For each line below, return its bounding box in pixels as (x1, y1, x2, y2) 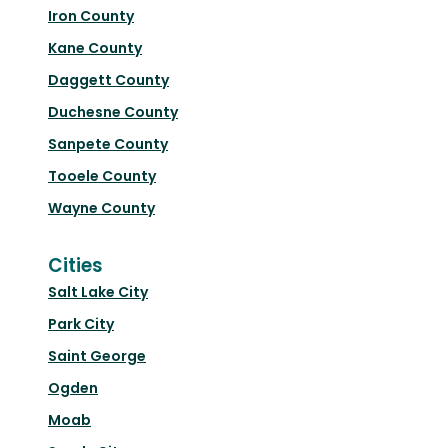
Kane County (48, 38, 142, 59)
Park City (48, 314, 114, 335)
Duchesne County (48, 102, 178, 123)
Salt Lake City (48, 282, 148, 303)
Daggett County (48, 70, 169, 91)
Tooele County (48, 166, 156, 187)
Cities (48, 252, 103, 280)
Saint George (48, 346, 146, 367)
